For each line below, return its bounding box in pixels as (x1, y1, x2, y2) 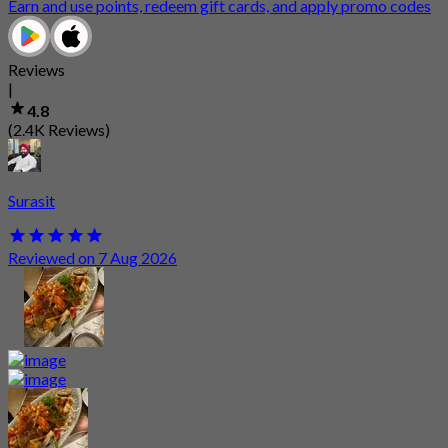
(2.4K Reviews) (8, 120, 110, 140)
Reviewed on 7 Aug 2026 (8, 248, 177, 268)
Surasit (8, 191, 55, 211)
